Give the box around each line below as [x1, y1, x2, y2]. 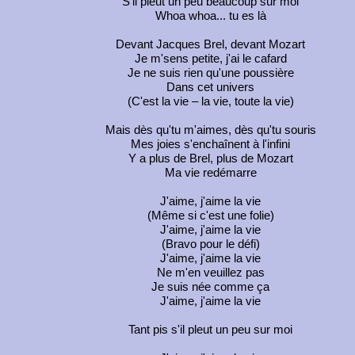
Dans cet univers [166, 81, 254, 94]
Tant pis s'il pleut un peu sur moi [128, 323, 292, 337]
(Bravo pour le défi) [161, 238, 260, 251]
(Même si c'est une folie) [147, 209, 274, 223]
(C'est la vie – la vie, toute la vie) [127, 95, 294, 109]
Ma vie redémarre [164, 166, 257, 180]
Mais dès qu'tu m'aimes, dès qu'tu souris [105, 124, 316, 137]
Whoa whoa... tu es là [155, 10, 266, 23]
